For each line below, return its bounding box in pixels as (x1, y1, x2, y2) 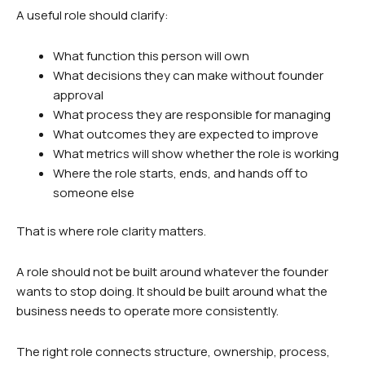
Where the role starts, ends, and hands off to (53, 165, 308, 182)
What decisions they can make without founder (53, 67, 323, 85)
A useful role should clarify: (16, 6, 169, 24)
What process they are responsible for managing (53, 106, 331, 124)
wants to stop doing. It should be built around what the (16, 282, 328, 300)
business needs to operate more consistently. (16, 301, 279, 319)
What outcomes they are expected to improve (53, 125, 319, 143)
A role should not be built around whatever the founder (16, 262, 328, 280)
